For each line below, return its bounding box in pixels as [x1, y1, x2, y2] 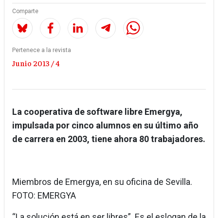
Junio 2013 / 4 [12, 58, 60, 68]
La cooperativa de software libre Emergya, [12, 107, 182, 117]
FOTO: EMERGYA [12, 190, 76, 201]
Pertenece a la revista [12, 47, 71, 54]
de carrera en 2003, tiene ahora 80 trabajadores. [12, 134, 205, 145]
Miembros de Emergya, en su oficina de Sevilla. [12, 177, 192, 187]
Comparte [12, 8, 38, 15]
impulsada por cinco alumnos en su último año [12, 120, 199, 131]
